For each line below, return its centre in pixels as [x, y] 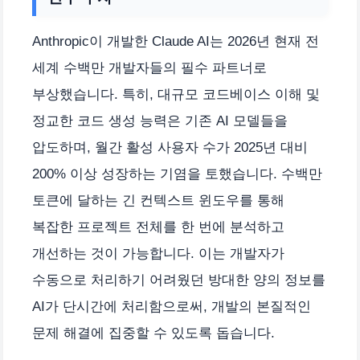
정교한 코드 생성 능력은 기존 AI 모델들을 [160, 121]
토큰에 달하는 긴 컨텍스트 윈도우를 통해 [158, 201]
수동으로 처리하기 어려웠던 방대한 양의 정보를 [179, 280]
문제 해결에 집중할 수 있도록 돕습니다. [153, 333]
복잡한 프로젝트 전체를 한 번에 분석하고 [158, 227]
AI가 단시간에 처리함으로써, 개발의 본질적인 [172, 307]
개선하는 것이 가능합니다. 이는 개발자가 [158, 254]
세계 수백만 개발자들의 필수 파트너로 [149, 68]
